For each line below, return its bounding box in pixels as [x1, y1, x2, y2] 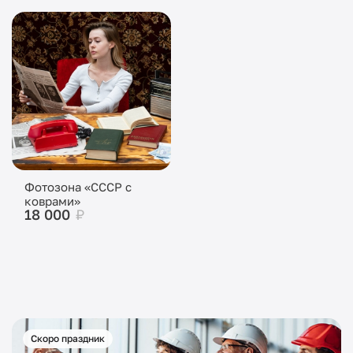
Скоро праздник [31, 333, 105, 344]
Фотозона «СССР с [24, 180, 132, 194]
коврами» [24, 194, 80, 208]
